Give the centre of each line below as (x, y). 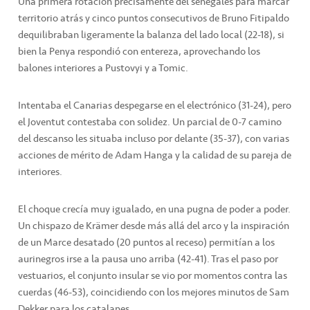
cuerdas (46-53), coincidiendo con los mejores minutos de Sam (154, 292)
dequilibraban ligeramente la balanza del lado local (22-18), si (151, 34)
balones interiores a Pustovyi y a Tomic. (103, 67)
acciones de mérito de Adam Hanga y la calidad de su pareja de (155, 155)
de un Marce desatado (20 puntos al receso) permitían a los (146, 242)
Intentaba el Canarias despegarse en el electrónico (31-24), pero (155, 105)
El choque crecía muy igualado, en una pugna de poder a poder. (154, 209)
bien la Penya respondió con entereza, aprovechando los (139, 51)
